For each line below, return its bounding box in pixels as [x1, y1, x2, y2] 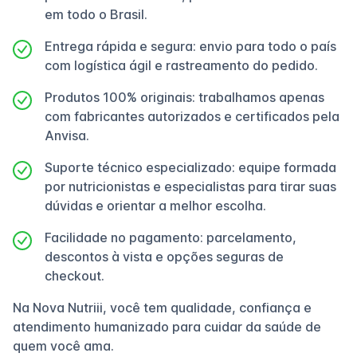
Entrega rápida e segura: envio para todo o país [45, 38, 336, 54]
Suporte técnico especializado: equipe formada [45, 159, 336, 175]
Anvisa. [45, 127, 89, 143]
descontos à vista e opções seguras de [45, 249, 284, 265]
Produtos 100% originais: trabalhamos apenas [45, 89, 324, 105]
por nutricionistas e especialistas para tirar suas [45, 178, 336, 194]
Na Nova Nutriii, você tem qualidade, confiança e [13, 300, 312, 316]
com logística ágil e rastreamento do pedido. [45, 57, 318, 73]
